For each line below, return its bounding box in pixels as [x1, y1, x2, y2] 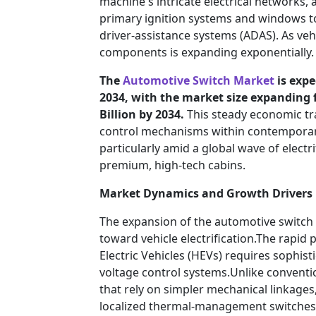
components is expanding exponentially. [99, 44, 314, 61]
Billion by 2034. [99, 107, 184, 123]
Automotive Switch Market [123, 73, 274, 89]
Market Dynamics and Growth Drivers [99, 186, 312, 202]
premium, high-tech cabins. [99, 157, 245, 174]
